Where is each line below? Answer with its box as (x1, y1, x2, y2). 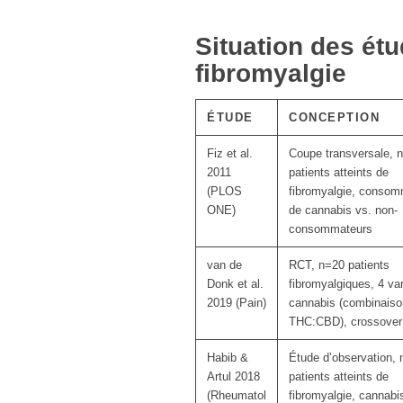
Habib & (207, 351, 248, 365)
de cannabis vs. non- (289, 203, 398, 218)
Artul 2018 (207, 370, 260, 384)
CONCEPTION (289, 111, 380, 125)
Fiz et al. (207, 147, 253, 161)
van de (207, 258, 242, 273)
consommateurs (289, 222, 372, 237)
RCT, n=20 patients (289, 258, 390, 273)
